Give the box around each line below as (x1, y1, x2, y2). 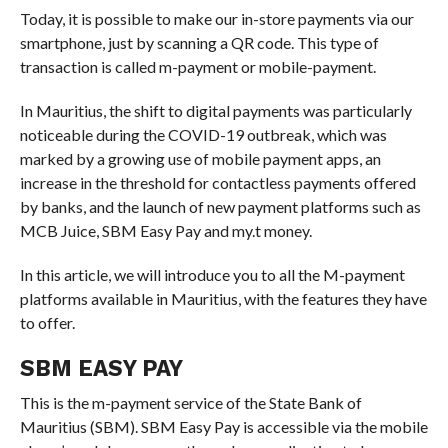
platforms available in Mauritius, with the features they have (19, 288, 427, 308)
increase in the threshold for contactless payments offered (19, 172, 416, 192)
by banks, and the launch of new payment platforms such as (19, 196, 421, 216)
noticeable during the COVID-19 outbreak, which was (19, 124, 387, 144)
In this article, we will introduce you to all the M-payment (19, 264, 405, 284)
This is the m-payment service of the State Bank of (19, 392, 362, 412)
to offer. (19, 312, 75, 332)
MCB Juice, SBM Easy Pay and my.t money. (19, 220, 312, 240)
